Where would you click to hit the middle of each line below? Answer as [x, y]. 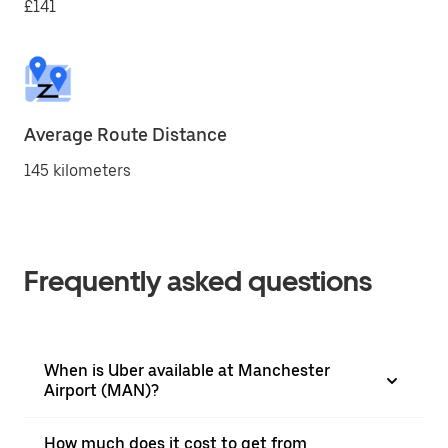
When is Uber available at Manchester [187, 370]
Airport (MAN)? [101, 390]
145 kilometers [77, 170]
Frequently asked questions [198, 281]
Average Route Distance [125, 134]
